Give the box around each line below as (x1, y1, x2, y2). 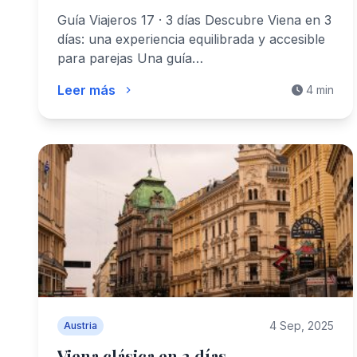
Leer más (57, 82, 116, 98)
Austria (64, 320, 97, 331)
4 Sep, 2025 (269, 319, 334, 332)
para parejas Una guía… (57, 50, 203, 66)
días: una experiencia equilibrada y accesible (57, 31, 325, 47)
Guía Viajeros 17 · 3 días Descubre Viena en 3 (57, 12, 331, 28)
